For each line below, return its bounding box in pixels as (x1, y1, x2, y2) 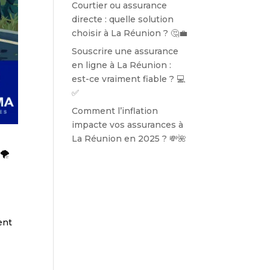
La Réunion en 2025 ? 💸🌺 (72, 133, 187, 144)
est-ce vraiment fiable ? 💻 (72, 73, 186, 84)
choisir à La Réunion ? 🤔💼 (72, 27, 188, 39)
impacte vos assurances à (72, 119, 184, 130)
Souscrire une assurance (72, 45, 179, 57)
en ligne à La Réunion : (72, 59, 172, 71)
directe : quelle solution (72, 13, 174, 25)
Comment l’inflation (72, 105, 159, 116)
